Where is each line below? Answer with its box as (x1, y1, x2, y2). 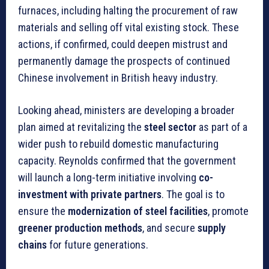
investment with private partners (18, 188, 162, 201)
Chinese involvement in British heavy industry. (18, 71, 218, 85)
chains (18, 238, 47, 252)
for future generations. (47, 238, 148, 252)
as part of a (196, 121, 247, 134)
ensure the (18, 205, 68, 218)
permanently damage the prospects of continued (18, 55, 230, 68)
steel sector (144, 121, 196, 134)
